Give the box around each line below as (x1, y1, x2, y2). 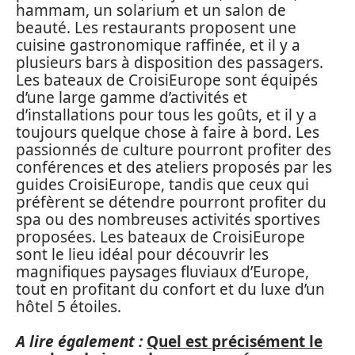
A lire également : (16, 331, 143, 352)
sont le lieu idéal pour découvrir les (16, 243, 269, 265)
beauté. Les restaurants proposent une (16, 17, 296, 38)
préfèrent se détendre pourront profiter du (16, 191, 326, 212)
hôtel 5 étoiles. (16, 296, 121, 317)
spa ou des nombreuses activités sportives (16, 208, 320, 230)
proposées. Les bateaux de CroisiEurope (16, 226, 305, 247)
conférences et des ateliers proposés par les (16, 156, 332, 177)
